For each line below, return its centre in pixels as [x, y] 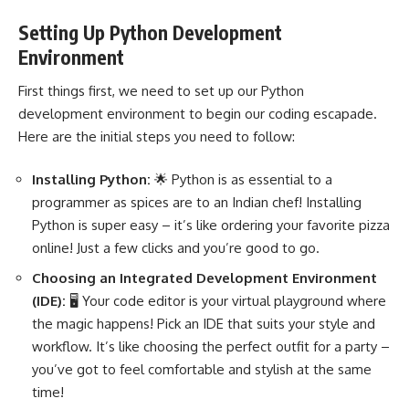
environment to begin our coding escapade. [240, 113]
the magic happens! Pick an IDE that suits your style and [204, 323]
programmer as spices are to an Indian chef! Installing [197, 203]
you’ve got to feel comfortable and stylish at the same [202, 369]
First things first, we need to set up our [140, 90]
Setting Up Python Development [150, 33]
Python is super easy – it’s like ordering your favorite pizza [211, 225]
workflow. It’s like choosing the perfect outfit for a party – [211, 346]
